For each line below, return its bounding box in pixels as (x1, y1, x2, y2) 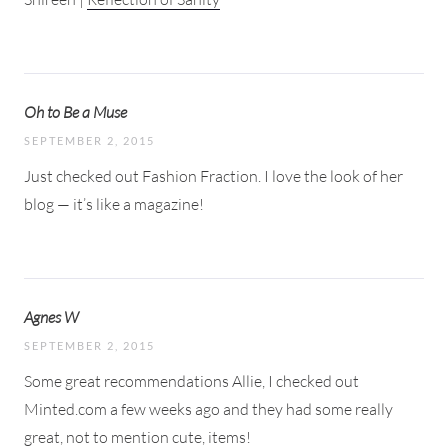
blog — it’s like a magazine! (24, 193, 204, 214)
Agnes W (24, 306, 79, 327)
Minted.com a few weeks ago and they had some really (24, 398, 393, 419)
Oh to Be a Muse (24, 101, 127, 122)
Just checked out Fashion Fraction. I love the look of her (24, 165, 403, 186)
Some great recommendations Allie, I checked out (24, 370, 359, 391)
